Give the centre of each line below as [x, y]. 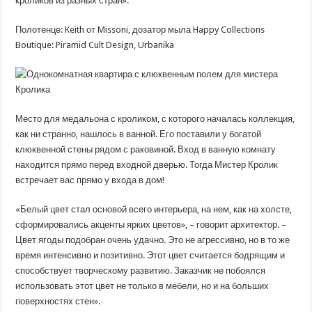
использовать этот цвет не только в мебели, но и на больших [142, 286]
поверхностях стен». [58, 301]
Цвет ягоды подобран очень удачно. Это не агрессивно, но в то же [153, 240]
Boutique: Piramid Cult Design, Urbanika [95, 45]
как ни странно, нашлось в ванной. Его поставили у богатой [139, 134]
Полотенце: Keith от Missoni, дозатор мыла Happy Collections [140, 30]
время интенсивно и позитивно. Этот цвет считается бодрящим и [150, 255]
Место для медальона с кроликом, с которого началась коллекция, [155, 119]
